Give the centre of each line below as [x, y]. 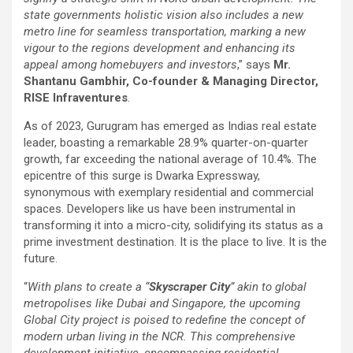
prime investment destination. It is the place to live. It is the [175, 242]
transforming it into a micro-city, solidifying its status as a [173, 225]
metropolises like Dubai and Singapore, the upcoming [162, 303]
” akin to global [268, 286]
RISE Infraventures [76, 97]
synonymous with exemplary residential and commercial [169, 192]
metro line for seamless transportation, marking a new [165, 31]
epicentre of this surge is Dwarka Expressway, [142, 175]
